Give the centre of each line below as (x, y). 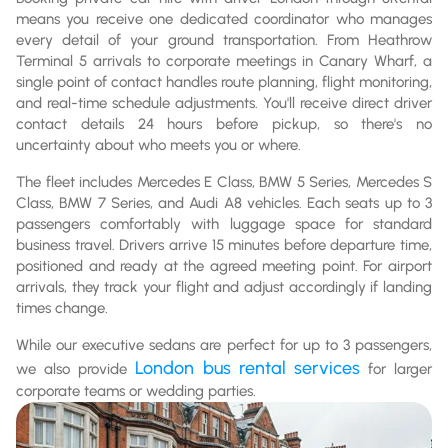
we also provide (76, 368)
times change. (62, 307)
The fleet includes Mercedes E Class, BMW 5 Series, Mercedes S (224, 181)
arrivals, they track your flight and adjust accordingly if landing (224, 286)
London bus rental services (247, 367)
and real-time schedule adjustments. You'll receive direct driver (224, 102)
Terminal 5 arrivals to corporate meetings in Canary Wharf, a (224, 60)
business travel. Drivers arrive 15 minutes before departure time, (224, 244)
